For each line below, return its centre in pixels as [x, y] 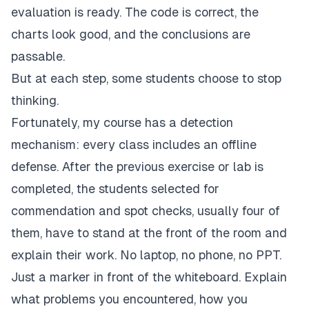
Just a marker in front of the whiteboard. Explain [149, 277]
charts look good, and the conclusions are [131, 34]
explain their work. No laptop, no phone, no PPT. [146, 255]
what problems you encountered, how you [129, 299]
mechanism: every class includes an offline [134, 145]
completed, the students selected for [115, 189]
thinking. [35, 101]
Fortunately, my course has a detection [122, 123]
